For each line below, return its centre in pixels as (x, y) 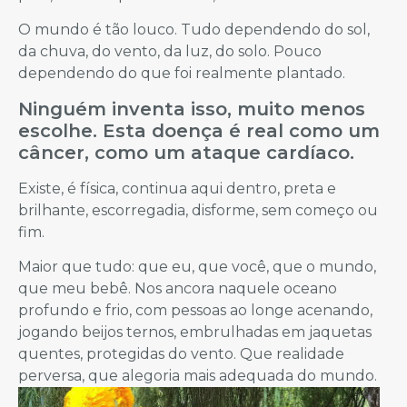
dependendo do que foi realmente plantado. (182, 74)
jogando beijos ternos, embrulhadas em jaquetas (195, 332)
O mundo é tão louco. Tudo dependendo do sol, (194, 30)
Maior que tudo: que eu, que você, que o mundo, (197, 266)
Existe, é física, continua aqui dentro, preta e (177, 188)
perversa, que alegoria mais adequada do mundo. (198, 375)
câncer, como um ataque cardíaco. (186, 152)
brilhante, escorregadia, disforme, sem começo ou (198, 210)
